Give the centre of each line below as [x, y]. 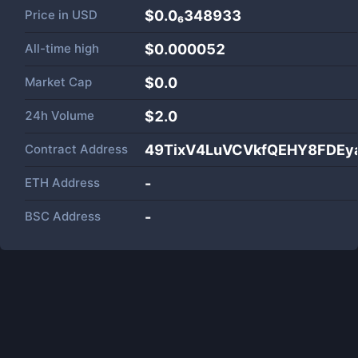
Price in [48, 15]
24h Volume [60, 115]
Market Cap [58, 82]
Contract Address [76, 149]
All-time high [62, 48]
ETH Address [62, 183]
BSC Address [63, 216]
